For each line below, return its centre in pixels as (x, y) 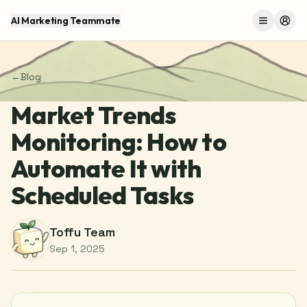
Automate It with (106, 168)
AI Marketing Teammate (66, 20)
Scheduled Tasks (102, 195)
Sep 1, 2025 (77, 249)
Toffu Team (82, 232)
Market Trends (94, 115)
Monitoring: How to (119, 142)
